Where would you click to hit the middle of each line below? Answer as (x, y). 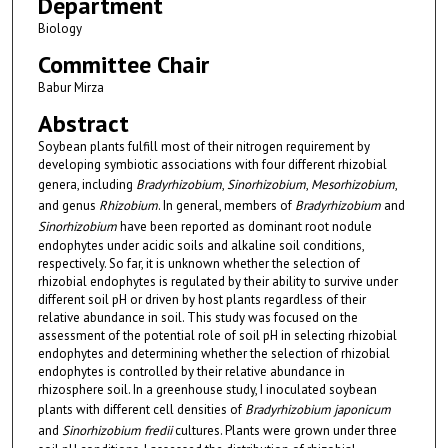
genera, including (86, 184)
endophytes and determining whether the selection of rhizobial (213, 353)
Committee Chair (123, 64)
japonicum (362, 409)
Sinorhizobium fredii (116, 430)
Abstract (83, 123)
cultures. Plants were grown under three (284, 430)
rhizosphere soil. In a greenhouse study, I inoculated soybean (207, 389)
